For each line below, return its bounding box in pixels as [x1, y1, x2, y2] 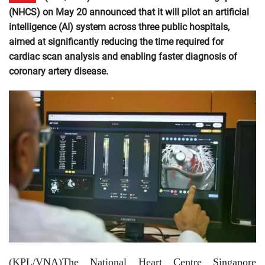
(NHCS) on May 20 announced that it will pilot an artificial [9, 7, 249, 18]
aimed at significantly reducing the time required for [9, 36, 224, 47]
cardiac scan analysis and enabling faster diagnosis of [9, 51, 237, 62]
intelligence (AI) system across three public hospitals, [9, 21, 230, 33]
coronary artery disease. [9, 66, 108, 77]
